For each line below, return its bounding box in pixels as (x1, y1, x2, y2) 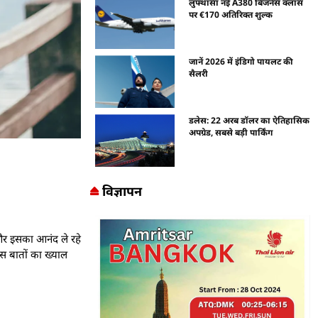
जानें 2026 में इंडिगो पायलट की (189, 55, 294, 67)
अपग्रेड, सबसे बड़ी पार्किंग (189, 126, 273, 138)
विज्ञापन (102, 182, 142, 199)
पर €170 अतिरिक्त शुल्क (189, 9, 273, 21)
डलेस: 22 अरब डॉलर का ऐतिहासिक (189, 114, 310, 126)
